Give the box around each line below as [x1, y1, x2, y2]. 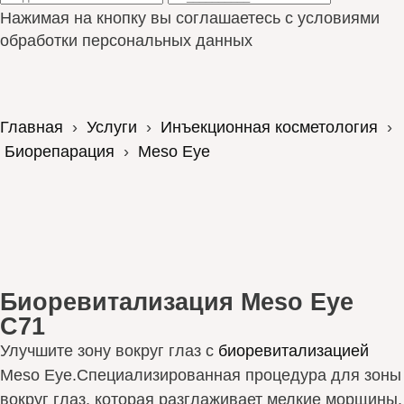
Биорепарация [5, 142, 115, 161]
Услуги [87, 118, 137, 136]
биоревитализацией [218, 342, 369, 360]
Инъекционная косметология [161, 118, 378, 136]
